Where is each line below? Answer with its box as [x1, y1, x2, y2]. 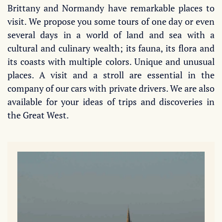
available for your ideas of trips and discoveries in [7, 96, 215, 108]
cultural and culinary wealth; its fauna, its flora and [7, 42, 215, 54]
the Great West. [7, 109, 69, 121]
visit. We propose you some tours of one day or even [7, 15, 215, 27]
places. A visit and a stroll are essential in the [7, 69, 215, 81]
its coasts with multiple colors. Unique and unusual [7, 55, 215, 67]
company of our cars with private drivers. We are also [7, 82, 215, 94]
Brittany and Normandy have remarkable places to [7, 2, 215, 14]
